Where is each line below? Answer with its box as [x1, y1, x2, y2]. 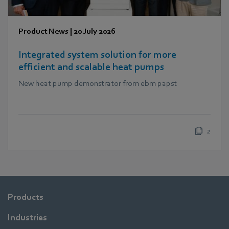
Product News [18, 26, 68, 36]
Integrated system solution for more [18, 49, 176, 60]
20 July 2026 [74, 26, 116, 36]
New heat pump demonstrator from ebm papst [18, 78, 177, 88]
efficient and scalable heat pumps [18, 61, 164, 73]
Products [8, 192, 43, 202]
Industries [8, 212, 47, 222]
